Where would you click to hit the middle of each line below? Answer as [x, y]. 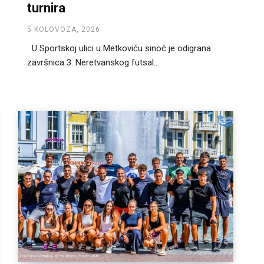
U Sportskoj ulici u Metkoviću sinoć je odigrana [119, 49]
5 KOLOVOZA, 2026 [64, 30]
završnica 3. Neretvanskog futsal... [93, 63]
